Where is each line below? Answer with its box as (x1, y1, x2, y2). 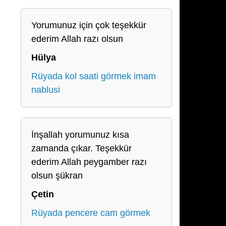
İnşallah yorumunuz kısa (31, 130, 129, 140)
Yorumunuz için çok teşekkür (31, 20, 146, 30)
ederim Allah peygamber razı (31, 157, 147, 167)
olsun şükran (31, 171, 83, 181)
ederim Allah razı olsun (31, 34, 123, 44)
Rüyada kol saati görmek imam (31, 71, 156, 81)
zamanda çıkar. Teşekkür (31, 143, 132, 153)
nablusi (31, 85, 60, 95)
